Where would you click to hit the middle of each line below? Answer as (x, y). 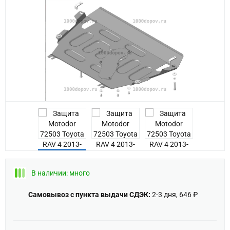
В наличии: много (61, 173)
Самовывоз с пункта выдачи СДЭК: (89, 195)
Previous (27, 124)
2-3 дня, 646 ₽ (174, 195)
